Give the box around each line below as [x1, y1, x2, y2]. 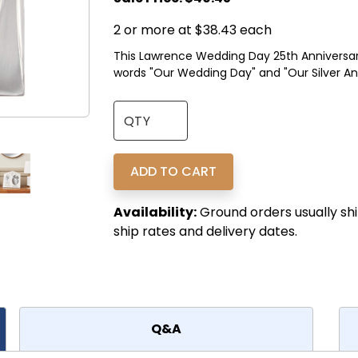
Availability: [113, 203, 197, 222]
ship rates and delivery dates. [113, 222, 297, 241]
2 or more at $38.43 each [113, 21, 272, 40]
